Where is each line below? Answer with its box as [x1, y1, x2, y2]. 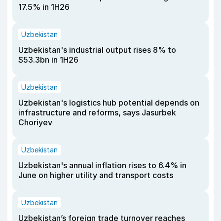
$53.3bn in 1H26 [18, 55, 78, 65]
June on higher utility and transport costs [18, 170, 173, 181]
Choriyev [18, 117, 52, 128]
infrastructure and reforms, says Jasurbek [18, 108, 176, 118]
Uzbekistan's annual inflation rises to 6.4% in [18, 160, 186, 171]
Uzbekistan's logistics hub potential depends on [18, 98, 199, 108]
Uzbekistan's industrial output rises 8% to [18, 45, 176, 55]
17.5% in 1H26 [18, 2, 70, 12]
